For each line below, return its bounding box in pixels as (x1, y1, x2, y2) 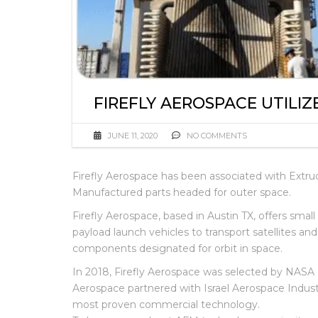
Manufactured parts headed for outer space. (72, 185, 291, 199)
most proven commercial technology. (72, 297, 260, 311)
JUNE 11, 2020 (108, 130, 158, 141)
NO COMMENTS (185, 130, 247, 141)
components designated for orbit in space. (72, 241, 283, 255)
